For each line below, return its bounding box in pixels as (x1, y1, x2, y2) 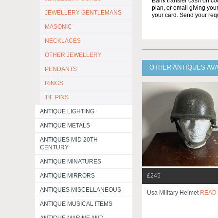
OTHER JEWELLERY (45, 52, 102, 58)
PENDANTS (45, 66, 77, 73)
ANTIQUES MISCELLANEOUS (40, 186, 121, 193)
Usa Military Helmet (147, 189, 200, 196)
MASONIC (45, 23, 72, 30)
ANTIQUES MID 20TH (40, 136, 98, 143)
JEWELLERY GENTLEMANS (45, 9, 122, 16)
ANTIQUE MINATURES (40, 158, 101, 165)
